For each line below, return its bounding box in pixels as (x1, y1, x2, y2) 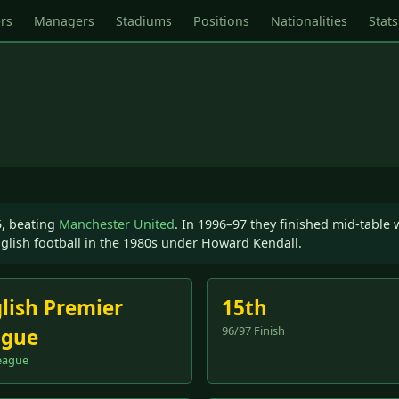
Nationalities (271, 12, 347, 29)
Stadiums (116, 12, 172, 29)
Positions (193, 12, 249, 29)
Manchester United (59, 216, 175, 233)
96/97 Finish (222, 322, 285, 338)
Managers (34, 12, 94, 29)
